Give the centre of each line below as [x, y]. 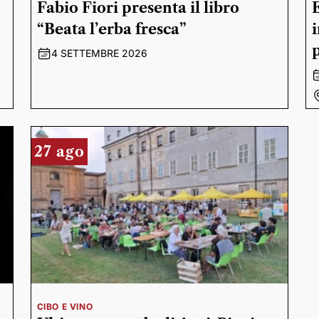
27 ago [59, 152]
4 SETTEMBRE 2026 [99, 53]
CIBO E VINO [65, 307]
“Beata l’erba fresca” [111, 29]
